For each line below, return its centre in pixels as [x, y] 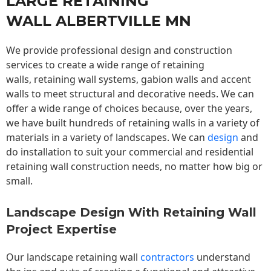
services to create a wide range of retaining [105, 65]
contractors [166, 257]
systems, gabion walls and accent [174, 80]
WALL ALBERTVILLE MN [99, 21]
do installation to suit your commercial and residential [130, 152]
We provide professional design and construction [119, 51]
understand [222, 257]
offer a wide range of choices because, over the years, [129, 109]
